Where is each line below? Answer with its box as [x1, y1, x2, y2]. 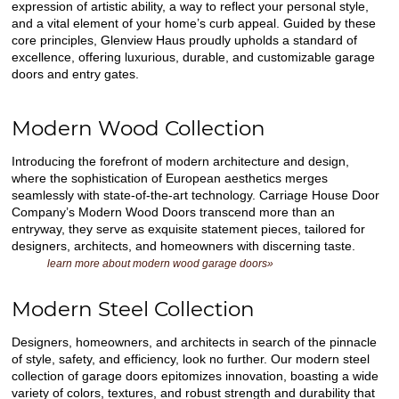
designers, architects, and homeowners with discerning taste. [12, 238, 356, 253]
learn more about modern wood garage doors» [47, 256, 274, 270]
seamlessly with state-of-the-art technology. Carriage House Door [12, 187, 380, 202]
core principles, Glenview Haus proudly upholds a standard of [12, 32, 358, 47]
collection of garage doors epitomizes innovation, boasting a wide [12, 368, 379, 383]
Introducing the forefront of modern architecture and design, [12, 153, 350, 168]
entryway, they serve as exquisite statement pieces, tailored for [12, 221, 366, 236]
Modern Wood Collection [12, 115, 266, 141]
